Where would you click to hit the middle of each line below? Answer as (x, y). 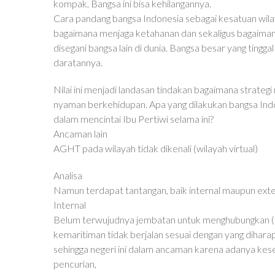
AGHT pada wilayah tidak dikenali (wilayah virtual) (156, 148)
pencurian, (75, 264)
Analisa (68, 175)
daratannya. (78, 62)
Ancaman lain (80, 134)
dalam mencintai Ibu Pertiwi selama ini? (134, 119)
